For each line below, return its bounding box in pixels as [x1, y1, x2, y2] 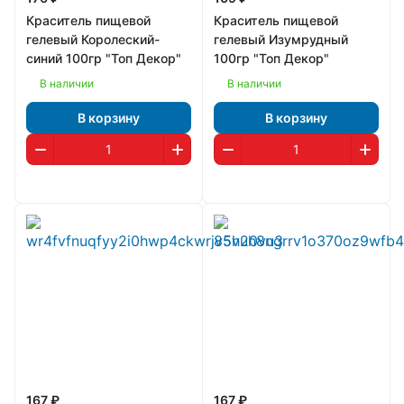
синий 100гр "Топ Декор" [26, 50, 181, 66]
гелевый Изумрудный [214, 32, 348, 47]
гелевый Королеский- [26, 32, 160, 47]
